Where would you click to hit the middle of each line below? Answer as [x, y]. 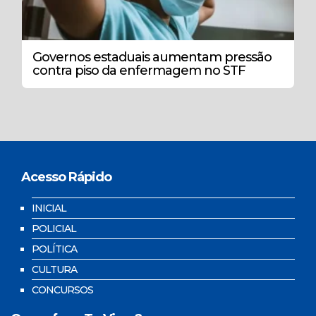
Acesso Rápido [66, 177]
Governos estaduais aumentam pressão [152, 57]
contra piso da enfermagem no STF [139, 70]
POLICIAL [54, 228]
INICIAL [49, 208]
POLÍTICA [54, 249]
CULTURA [54, 269]
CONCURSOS [62, 290]
